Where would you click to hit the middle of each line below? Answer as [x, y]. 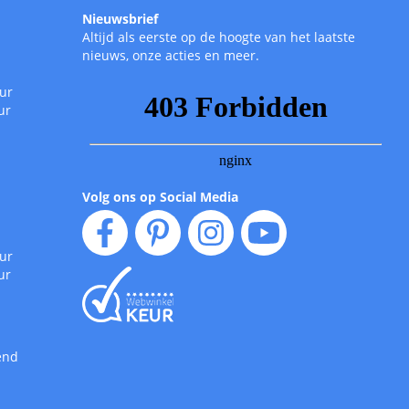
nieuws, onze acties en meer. [170, 56]
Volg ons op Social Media [160, 197]
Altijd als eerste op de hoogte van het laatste [218, 37]
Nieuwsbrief [120, 19]
